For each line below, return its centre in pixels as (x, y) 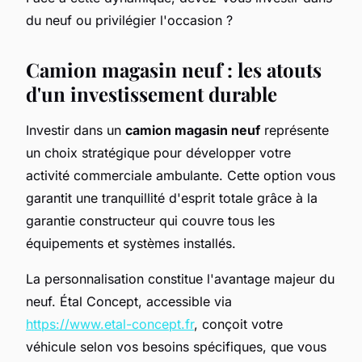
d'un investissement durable (152, 93)
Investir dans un (76, 130)
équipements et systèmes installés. (131, 243)
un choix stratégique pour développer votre (158, 152)
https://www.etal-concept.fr (110, 324)
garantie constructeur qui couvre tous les (150, 220)
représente (295, 130)
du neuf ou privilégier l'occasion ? (131, 20)
